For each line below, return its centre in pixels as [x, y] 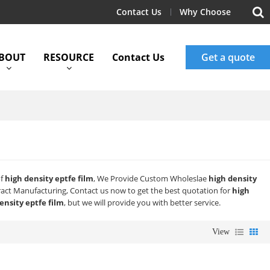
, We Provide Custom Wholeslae [151, 179]
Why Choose [205, 12]
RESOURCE [69, 57]
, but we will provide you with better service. [143, 203]
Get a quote [228, 57]
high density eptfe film [49, 179]
